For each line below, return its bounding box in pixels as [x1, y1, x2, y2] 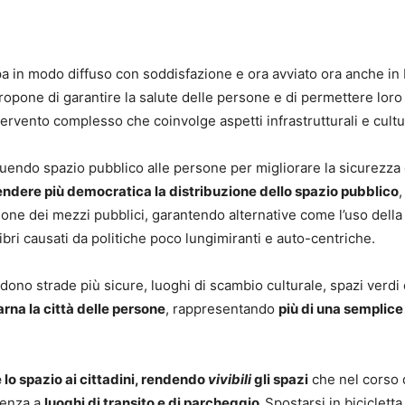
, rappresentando [165, 299, 278, 317]
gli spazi [251, 370, 308, 388]
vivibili [208, 370, 251, 388]
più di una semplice [278, 299, 403, 317]
